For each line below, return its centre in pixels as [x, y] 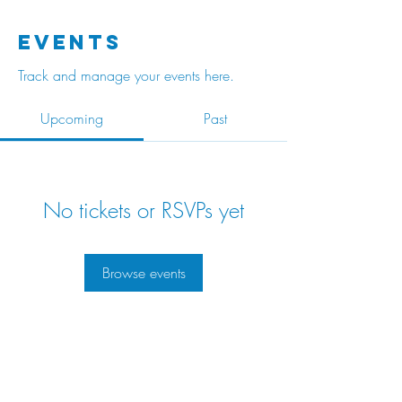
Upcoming [72, 118]
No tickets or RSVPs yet [144, 210]
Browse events [144, 273]
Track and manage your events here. [126, 75]
